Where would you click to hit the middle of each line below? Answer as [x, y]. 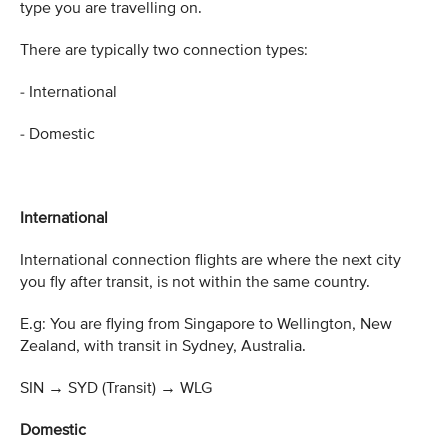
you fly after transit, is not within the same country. [195, 281]
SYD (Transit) [112, 387]
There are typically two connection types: [164, 49]
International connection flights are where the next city [210, 259]
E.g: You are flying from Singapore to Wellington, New [206, 323]
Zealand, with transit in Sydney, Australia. [163, 345]
